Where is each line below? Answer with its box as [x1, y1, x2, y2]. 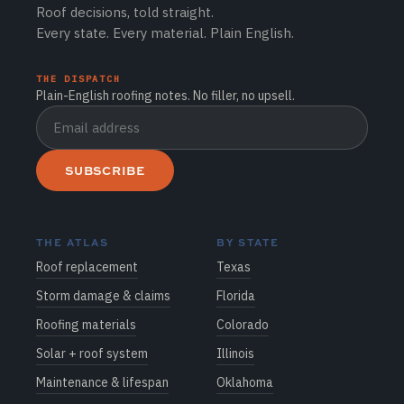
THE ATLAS [36, 235, 109, 250]
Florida [216, 288, 255, 305]
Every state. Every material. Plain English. [36, 24, 294, 42]
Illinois [216, 345, 254, 363]
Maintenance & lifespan [36, 374, 169, 391]
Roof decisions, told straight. [36, 4, 214, 22]
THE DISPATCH [36, 73, 121, 86]
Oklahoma [216, 374, 273, 391]
